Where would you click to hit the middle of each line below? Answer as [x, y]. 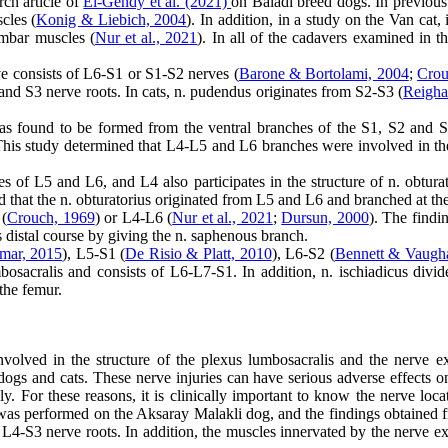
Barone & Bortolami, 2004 [323, 73]
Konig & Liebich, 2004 [111, 19]
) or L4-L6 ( [133, 217]
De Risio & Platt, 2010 [198, 253]
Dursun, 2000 [325, 217]
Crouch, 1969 [51, 217]
